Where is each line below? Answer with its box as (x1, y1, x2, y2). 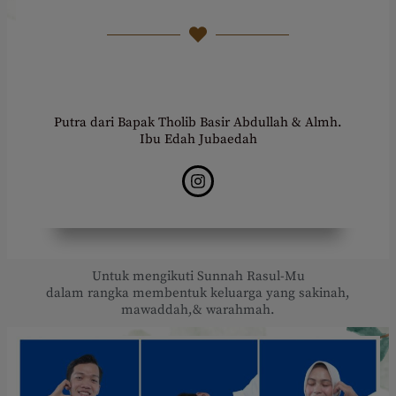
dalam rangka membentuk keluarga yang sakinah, (46, 285, 350, 302)
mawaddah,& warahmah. (121, 301, 275, 319)
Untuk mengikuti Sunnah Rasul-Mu (91, 268, 305, 286)
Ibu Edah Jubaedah (139, 131, 257, 148)
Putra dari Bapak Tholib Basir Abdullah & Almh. (54, 114, 342, 132)
